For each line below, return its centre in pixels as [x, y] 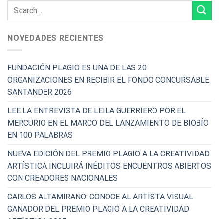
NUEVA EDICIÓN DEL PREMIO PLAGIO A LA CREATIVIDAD [109, 153]
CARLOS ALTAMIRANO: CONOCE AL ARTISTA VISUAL [100, 197]
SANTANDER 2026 [40, 92]
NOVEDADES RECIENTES [56, 38]
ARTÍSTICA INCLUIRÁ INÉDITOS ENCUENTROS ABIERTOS [109, 166]
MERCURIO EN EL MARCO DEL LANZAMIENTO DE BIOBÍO [108, 123]
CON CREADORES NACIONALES [63, 178]
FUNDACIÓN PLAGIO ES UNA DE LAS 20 [77, 67]
